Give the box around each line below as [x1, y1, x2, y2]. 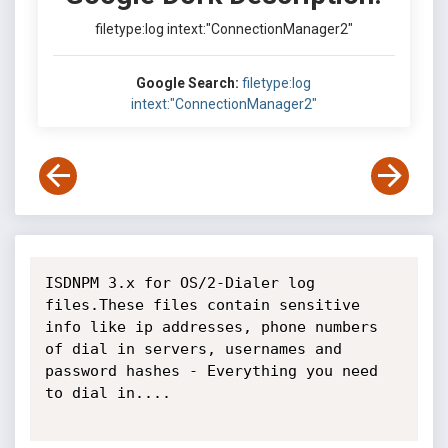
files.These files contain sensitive [44, 296, 360, 314]
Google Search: [136, 75, 240, 91]
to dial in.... [44, 384, 171, 402]
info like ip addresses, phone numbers [44, 318, 378, 336]
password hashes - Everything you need [44, 362, 378, 380]
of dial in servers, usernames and [44, 340, 342, 358]
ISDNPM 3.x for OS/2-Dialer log [44, 274, 315, 292]
